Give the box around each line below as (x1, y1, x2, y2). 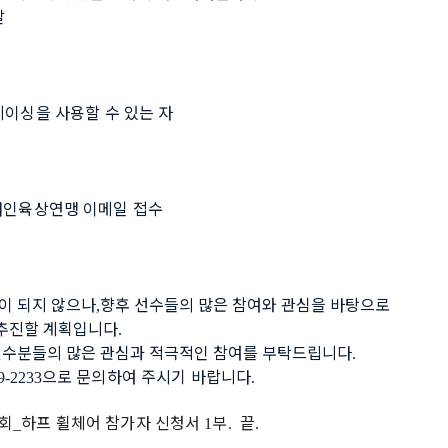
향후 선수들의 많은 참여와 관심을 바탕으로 (100, 292, 394, 316)
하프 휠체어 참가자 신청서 (21, 410, 205, 434)
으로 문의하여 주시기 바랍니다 (41, 364, 252, 388)
